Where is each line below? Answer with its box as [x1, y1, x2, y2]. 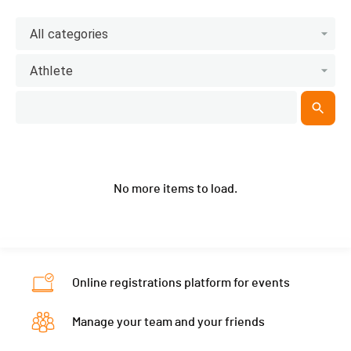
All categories [30, 26, 109, 42]
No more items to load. [114, 183, 237, 196]
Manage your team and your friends [72, 316, 266, 329]
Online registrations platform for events [72, 277, 291, 290]
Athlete [30, 63, 74, 78]
